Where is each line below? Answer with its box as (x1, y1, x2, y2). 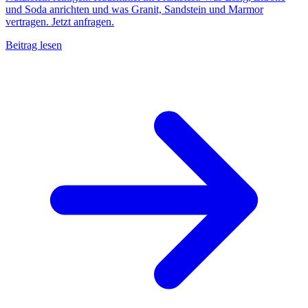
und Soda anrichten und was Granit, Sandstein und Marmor (5, 3, 263, 16)
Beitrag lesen (5, 39, 62, 52)
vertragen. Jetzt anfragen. (5, 16, 114, 28)
